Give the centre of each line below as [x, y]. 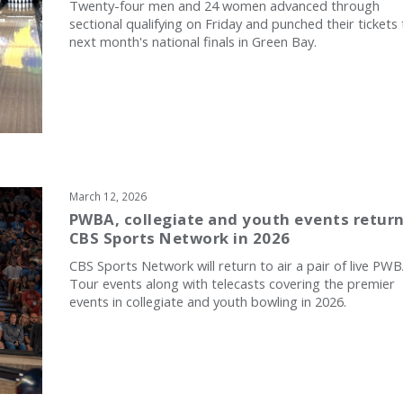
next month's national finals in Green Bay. [193, 42]
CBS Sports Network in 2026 [179, 238]
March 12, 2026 [107, 197]
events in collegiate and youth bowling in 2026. [207, 302]
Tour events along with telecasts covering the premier [232, 284]
